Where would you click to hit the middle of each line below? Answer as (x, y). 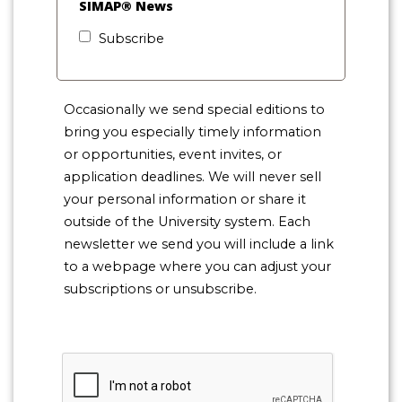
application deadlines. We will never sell (192, 177)
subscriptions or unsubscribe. (160, 289)
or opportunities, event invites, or (173, 155)
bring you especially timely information (192, 132)
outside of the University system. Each (187, 222)
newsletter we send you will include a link (199, 245)
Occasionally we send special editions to (194, 110)
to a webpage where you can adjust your (197, 267)
